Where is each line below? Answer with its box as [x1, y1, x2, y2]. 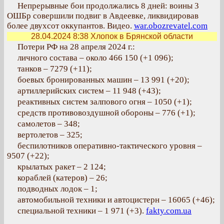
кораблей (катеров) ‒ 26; [17, 173, 107, 182]
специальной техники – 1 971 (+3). [17, 206, 146, 215]
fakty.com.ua [146, 206, 191, 215]
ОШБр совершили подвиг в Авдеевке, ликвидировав [7, 11, 198, 20]
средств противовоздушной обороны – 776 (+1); [17, 108, 195, 117]
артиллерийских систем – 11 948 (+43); [17, 86, 161, 95]
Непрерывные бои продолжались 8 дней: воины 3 [17, 1, 199, 10]
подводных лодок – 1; [17, 184, 97, 193]
